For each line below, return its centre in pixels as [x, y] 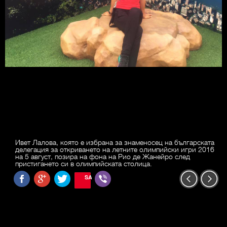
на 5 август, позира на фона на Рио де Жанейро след [103, 156]
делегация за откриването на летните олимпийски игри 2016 [115, 149]
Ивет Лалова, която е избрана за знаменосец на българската [115, 142]
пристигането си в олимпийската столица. [84, 163]
